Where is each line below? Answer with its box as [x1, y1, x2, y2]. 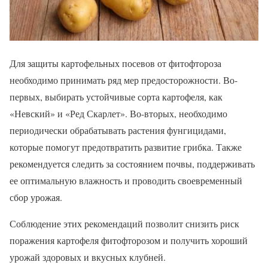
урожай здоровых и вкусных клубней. [10, 251, 166, 264]
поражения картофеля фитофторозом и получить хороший [10, 234, 248, 247]
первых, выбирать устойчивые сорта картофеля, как [10, 90, 223, 103]
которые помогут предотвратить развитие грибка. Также [10, 141, 242, 154]
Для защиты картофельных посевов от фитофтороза [10, 57, 221, 70]
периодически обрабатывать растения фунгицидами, [10, 124, 226, 137]
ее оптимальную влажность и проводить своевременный [10, 174, 242, 187]
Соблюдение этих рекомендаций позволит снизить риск [10, 217, 239, 230]
